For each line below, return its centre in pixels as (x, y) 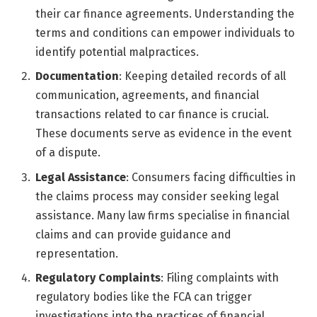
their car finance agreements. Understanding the (165, 14)
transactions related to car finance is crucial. (152, 115)
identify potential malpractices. (117, 52)
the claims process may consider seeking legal (157, 196)
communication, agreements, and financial (147, 96)
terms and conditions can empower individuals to (165, 33)
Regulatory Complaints (98, 277)
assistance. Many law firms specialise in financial (162, 215)
